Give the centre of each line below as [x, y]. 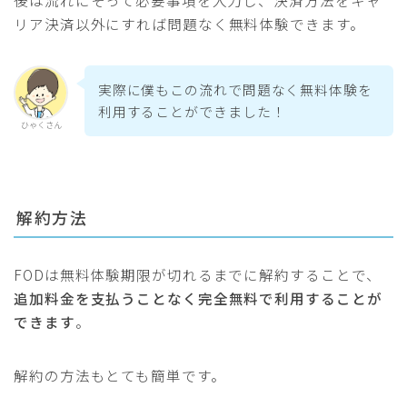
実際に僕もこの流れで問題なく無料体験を [235, 90]
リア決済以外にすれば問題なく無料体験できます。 [189, 24]
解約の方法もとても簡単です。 [120, 376]
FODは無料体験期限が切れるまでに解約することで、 [198, 275]
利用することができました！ [192, 112]
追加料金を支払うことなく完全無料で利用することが [198, 298]
